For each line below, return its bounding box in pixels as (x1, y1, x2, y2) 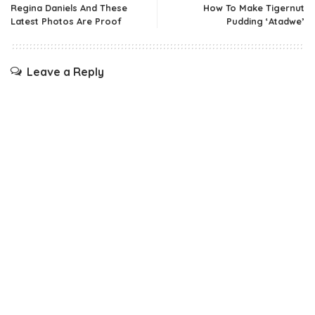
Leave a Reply (27, 65, 104, 79)
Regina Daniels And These (11, 2, 127, 14)
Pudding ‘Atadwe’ (226, 15, 304, 27)
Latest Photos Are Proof (11, 15, 122, 27)
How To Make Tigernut (203, 2, 304, 14)
